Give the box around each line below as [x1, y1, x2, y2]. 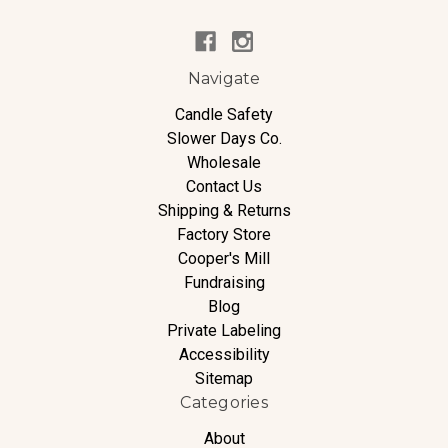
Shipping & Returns [157, 200, 291, 220]
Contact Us [186, 176, 262, 196]
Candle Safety [175, 104, 273, 124]
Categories [180, 392, 268, 412]
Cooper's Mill [178, 248, 270, 268]
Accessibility [178, 344, 270, 364]
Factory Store [177, 224, 271, 244]
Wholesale [187, 152, 261, 172]
